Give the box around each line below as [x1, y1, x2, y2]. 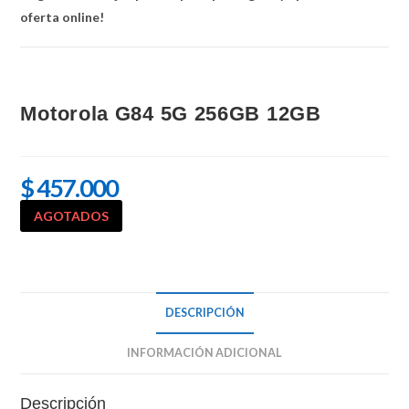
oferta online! [20, 8, 105, 25]
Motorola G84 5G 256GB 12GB [20, 101, 321, 125]
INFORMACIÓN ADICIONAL [127, 345, 282, 360]
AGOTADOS [34, 207, 110, 224]
